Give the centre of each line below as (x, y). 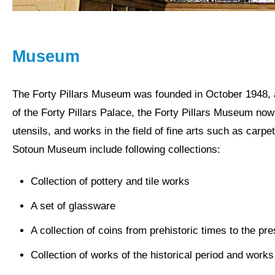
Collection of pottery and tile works (110, 181)
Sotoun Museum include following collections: (116, 149)
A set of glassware (73, 206)
